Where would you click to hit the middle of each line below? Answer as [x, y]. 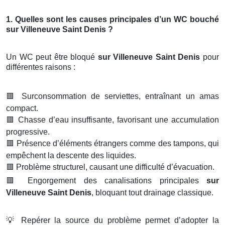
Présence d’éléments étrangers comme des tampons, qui [117, 143]
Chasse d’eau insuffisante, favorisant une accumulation [117, 120]
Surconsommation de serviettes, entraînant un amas [118, 96]
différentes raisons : [41, 67]
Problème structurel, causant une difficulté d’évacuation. [114, 167]
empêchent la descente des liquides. [71, 155]
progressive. [28, 132]
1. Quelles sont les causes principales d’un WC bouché [113, 19]
